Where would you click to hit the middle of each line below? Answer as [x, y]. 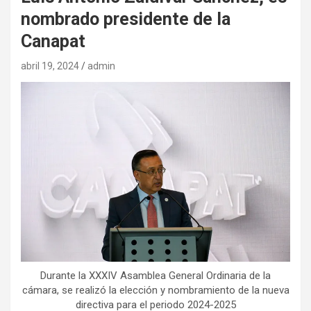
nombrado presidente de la [126, 19]
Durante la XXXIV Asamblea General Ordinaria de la [155, 276]
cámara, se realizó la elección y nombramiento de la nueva [155, 290]
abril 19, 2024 [50, 66]
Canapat [53, 41]
